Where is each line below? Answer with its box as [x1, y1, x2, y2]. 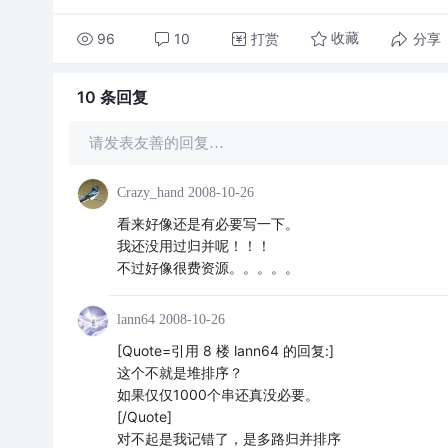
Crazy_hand [116, 185, 184, 200]
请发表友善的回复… [88, 135, 224, 151]
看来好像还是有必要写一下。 [116, 215, 299, 232]
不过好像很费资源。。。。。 [116, 259, 299, 276]
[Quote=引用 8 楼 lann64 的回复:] [116, 342, 334, 359]
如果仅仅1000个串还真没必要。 [116, 386, 319, 403]
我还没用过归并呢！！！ [116, 237, 271, 254]
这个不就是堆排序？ [116, 364, 243, 381]
